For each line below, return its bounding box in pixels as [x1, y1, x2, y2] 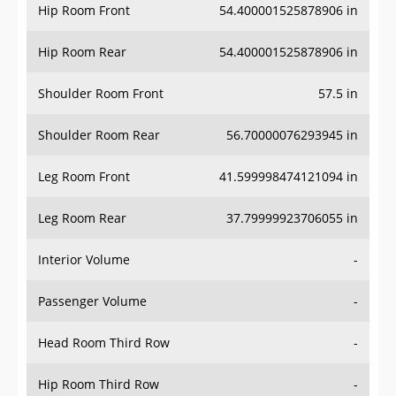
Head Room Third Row [38, 334, 170, 352]
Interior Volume [38, 251, 130, 269]
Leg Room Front [38, 168, 130, 186]
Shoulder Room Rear [38, 126, 160, 144]
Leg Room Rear [38, 209, 126, 227]
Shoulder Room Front [38, 85, 164, 103]
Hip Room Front [38, 2, 130, 19]
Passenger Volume [38, 293, 147, 310]
